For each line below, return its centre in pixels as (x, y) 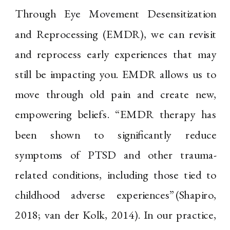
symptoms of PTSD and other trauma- (116, 155)
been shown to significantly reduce (116, 135)
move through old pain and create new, (116, 94)
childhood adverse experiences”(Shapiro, (116, 195)
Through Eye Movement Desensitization (116, 14)
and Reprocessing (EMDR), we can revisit (116, 34)
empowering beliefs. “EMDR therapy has (116, 114)
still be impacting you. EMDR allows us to (116, 74)
